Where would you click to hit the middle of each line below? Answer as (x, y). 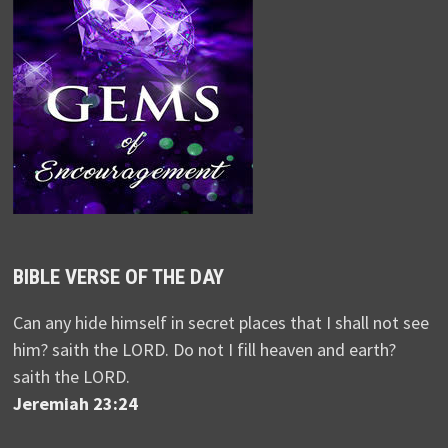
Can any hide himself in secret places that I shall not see (220, 322)
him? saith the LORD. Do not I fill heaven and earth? (204, 349)
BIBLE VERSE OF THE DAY (118, 277)
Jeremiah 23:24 (75, 403)
